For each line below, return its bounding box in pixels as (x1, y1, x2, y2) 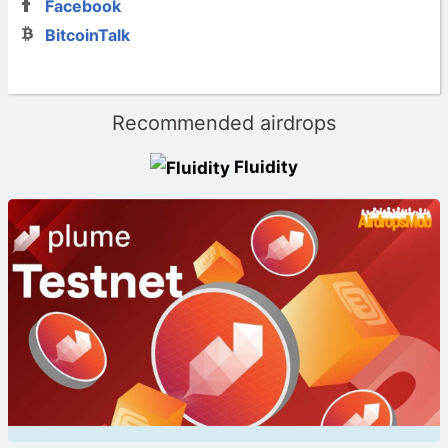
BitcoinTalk (45, 24, 131, 45)
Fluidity (234, 156, 298, 177)
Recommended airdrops (112, 110, 336, 135)
